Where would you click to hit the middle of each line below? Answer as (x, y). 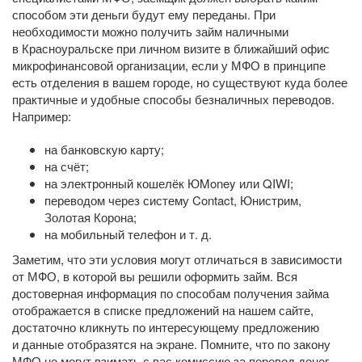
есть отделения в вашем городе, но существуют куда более (180, 82)
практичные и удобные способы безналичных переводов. (173, 99)
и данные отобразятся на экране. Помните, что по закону (171, 344)
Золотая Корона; (90, 217)
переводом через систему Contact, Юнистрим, (173, 200)
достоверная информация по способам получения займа (170, 293)
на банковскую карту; (104, 149)
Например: (42, 116)
